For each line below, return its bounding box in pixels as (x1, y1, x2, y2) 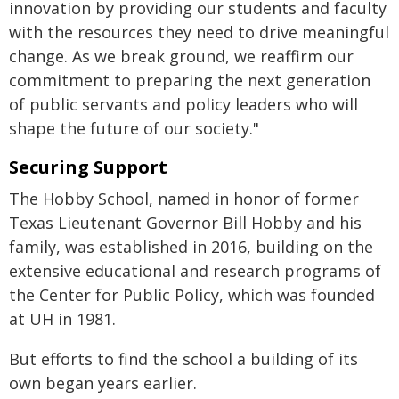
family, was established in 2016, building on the (9, 236, 373, 257)
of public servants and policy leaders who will (9, 94, 358, 115)
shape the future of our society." (9, 118, 259, 139)
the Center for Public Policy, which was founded (9, 284, 375, 305)
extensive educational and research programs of (9, 260, 381, 281)
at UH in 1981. (9, 308, 116, 330)
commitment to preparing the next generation (9, 69, 370, 91)
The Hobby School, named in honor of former (9, 188, 359, 209)
